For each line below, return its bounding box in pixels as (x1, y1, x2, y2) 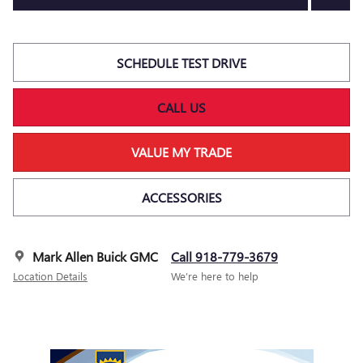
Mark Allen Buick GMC (32, 247, 158, 265)
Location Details (13, 268, 88, 283)
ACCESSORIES (141, 188, 222, 206)
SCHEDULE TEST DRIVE (117, 53, 246, 71)
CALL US (157, 98, 206, 116)
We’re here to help (171, 268, 258, 283)
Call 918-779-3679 (171, 247, 278, 265)
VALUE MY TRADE (131, 143, 232, 161)
